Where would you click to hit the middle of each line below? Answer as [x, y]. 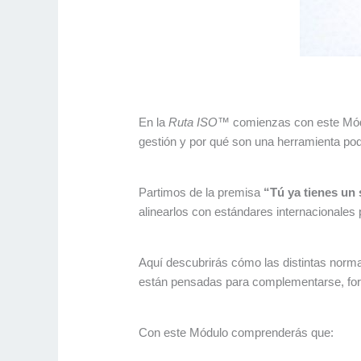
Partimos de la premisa [201, 193]
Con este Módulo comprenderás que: [237, 333]
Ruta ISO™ [199, 122]
